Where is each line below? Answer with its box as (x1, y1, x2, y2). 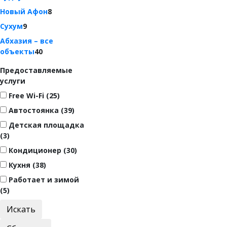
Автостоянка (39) (7, 105, 74, 115)
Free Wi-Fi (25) (7, 91, 60, 100)
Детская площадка (7, 120, 84, 130)
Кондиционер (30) (7, 145, 77, 155)
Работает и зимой (7, 175, 79, 184)
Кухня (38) (7, 160, 46, 170)
